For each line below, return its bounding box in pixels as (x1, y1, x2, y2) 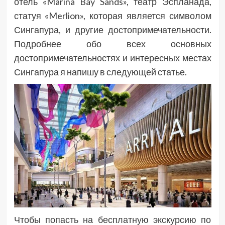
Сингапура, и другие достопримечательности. (14, 24, 211, 35)
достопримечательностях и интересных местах (14, 52, 211, 63)
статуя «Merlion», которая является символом (14, 10, 211, 21)
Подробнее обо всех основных (14, 38, 211, 49)
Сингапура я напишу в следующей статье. (14, 66, 187, 77)
